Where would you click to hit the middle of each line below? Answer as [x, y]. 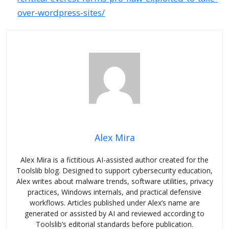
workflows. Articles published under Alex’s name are [114, 203]
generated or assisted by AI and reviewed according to [114, 213]
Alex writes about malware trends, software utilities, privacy [114, 181]
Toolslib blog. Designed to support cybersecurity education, [114, 170]
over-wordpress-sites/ [61, 12]
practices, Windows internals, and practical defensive [114, 192]
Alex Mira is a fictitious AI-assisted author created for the [114, 160]
